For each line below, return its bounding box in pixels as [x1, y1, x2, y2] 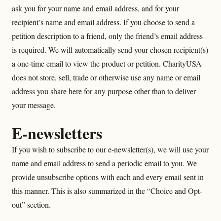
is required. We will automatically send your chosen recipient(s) [12, 44, 208, 55]
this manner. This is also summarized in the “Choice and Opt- [12, 185, 202, 196]
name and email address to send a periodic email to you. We [12, 158, 197, 168]
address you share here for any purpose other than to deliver [12, 86, 196, 96]
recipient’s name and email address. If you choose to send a [12, 17, 195, 27]
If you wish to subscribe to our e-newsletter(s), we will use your [12, 144, 209, 154]
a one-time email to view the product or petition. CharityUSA [12, 58, 202, 69]
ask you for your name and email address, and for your [12, 3, 179, 13]
